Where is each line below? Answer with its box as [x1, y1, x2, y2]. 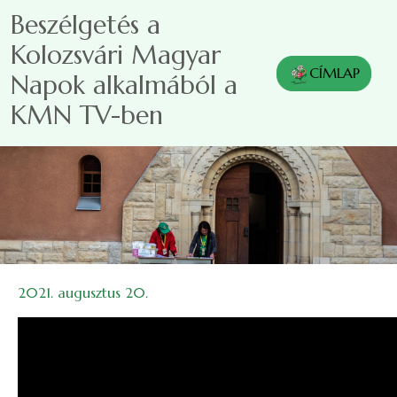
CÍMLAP [309, 63, 360, 82]
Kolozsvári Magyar [11, 38, 221, 71]
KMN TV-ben [11, 98, 163, 131]
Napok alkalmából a [11, 68, 237, 101]
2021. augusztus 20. [18, 284, 148, 301]
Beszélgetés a [11, 8, 160, 41]
